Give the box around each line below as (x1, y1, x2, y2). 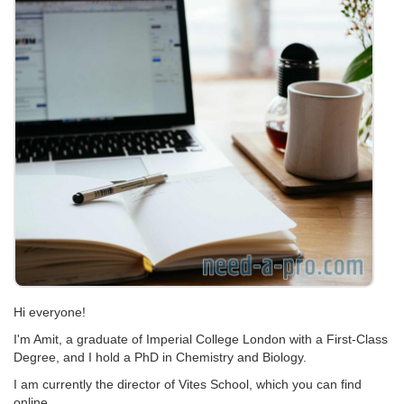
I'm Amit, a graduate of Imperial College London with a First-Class (14, 332, 388, 346)
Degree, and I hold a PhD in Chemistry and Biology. (14, 350, 307, 364)
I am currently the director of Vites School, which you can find (14, 377, 362, 391)
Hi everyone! (14, 305, 86, 319)
